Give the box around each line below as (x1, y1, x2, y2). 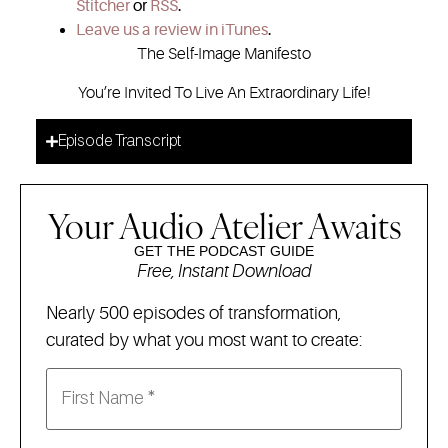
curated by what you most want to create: (46, 329, 362, 350)
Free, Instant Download (136, 261, 312, 282)
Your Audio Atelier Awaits (46, 204, 402, 250)
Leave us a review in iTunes (76, 21, 269, 40)
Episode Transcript (57, 134, 181, 150)
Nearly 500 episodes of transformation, (46, 302, 341, 323)
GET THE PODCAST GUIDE (134, 243, 314, 260)
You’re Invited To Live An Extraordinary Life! (77, 83, 371, 102)
